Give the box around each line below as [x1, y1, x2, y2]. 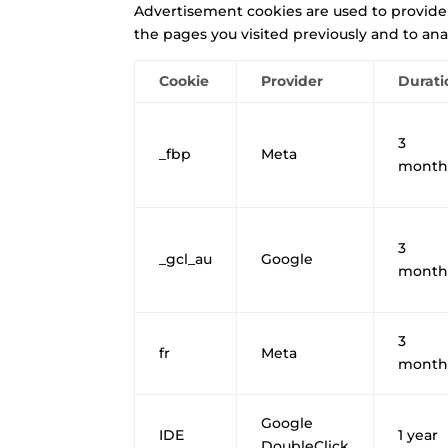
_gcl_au [159, 249, 213, 268]
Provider [261, 71, 324, 90]
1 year [398, 425, 439, 444]
